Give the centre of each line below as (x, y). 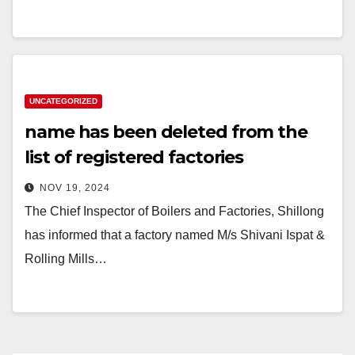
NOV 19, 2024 (75, 188)
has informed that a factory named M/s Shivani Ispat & (175, 235)
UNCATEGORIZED (63, 101)
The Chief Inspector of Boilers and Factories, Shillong (174, 212)
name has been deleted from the (166, 132)
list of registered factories (134, 158)
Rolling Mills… (66, 259)
